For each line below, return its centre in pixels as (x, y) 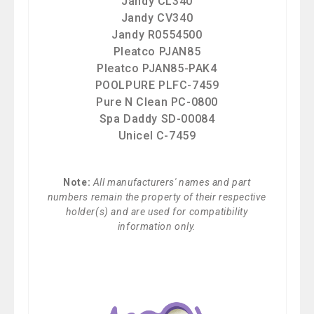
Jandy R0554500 (157, 35)
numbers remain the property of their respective (157, 197)
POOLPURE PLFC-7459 (157, 86)
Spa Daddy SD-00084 (157, 119)
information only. (157, 226)
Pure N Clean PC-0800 (157, 102)
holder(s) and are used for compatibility (157, 211)
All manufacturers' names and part (172, 182)
